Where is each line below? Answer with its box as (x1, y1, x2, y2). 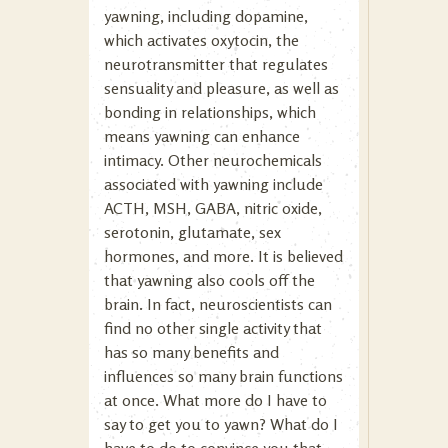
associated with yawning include (104, 174, 323, 194)
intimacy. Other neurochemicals (104, 150, 322, 170)
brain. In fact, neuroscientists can (104, 294, 332, 314)
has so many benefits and (104, 342, 279, 362)
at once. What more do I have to (104, 390, 327, 410)
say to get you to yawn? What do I (104, 414, 338, 434)
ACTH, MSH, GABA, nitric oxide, (104, 198, 322, 218)
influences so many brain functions (104, 366, 343, 386)
